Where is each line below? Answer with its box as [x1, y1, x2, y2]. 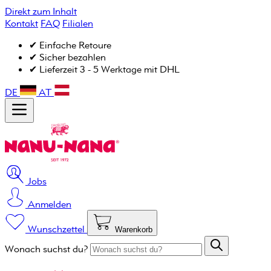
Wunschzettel [28, 223, 87, 235]
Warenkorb [115, 225, 152, 234]
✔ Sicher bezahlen [29, 51, 106, 63]
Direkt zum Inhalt [5, 5, 77, 17]
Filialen [62, 17, 93, 29]
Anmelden [28, 198, 71, 210]
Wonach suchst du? [5, 243, 90, 255]
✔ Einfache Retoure [29, 39, 111, 51]
